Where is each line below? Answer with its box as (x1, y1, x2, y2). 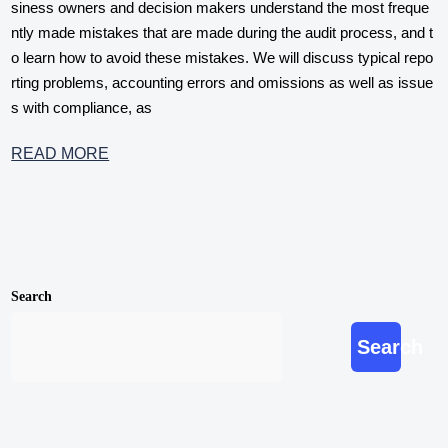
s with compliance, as (11, 98, 153, 116)
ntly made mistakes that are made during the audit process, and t (11, 23, 434, 41)
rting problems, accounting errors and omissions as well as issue (11, 73, 434, 91)
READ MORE (11, 145, 110, 163)
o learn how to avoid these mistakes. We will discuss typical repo (11, 48, 434, 66)
